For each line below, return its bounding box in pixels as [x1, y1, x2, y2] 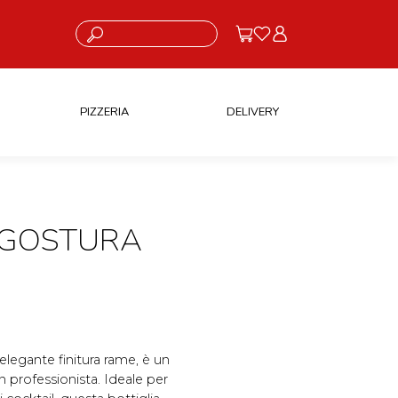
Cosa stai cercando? [75, 20, 168, 34]
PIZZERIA [79, 103, 129, 120]
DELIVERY [226, 103, 279, 120]
